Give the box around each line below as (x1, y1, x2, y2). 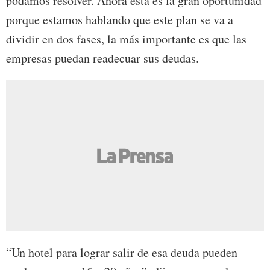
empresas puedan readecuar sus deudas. (6, 49, 199, 66)
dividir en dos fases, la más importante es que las (6, 30, 246, 47)
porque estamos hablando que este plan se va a (6, 11, 233, 28)
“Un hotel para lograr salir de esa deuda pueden (6, 243, 237, 260)
